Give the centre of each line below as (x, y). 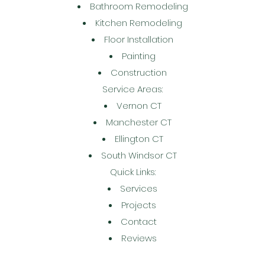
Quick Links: (132, 172)
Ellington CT (139, 139)
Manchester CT (139, 122)
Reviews (139, 238)
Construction (139, 72)
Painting (139, 56)
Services (139, 188)
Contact (139, 222)
